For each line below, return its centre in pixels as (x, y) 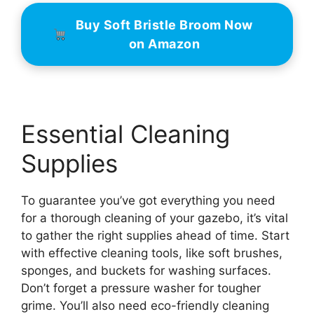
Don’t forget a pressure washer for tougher (141, 288)
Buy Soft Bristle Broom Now (164, 25)
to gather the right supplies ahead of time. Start (155, 235)
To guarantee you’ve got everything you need (148, 200)
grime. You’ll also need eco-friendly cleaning (145, 305)
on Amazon (164, 44)
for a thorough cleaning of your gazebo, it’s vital (155, 218)
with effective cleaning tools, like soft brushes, (152, 253)
